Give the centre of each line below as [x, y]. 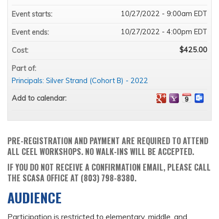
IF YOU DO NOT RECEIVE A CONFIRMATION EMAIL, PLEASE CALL [109, 167]
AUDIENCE [34, 198]
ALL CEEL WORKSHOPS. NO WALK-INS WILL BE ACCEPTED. [101, 152]
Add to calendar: [40, 99]
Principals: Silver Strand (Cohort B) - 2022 [80, 81]
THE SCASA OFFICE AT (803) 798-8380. [72, 178]
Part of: [25, 69]
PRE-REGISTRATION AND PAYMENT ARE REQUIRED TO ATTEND [108, 141]
